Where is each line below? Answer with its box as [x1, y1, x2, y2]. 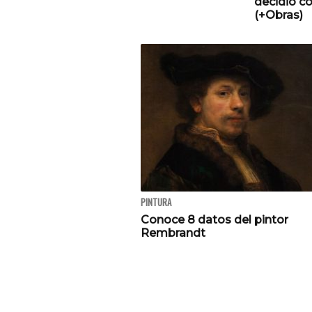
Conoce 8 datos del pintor [141, 213, 288, 227]
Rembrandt [141, 226, 205, 240]
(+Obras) [254, 8, 303, 22]
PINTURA [141, 196, 171, 210]
